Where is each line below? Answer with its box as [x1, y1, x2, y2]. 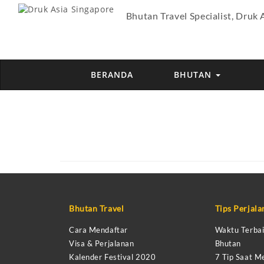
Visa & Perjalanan [69, 239, 134, 248]
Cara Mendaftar [69, 225, 128, 235]
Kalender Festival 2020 [69, 252, 156, 262]
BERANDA [90, 69, 133, 80]
